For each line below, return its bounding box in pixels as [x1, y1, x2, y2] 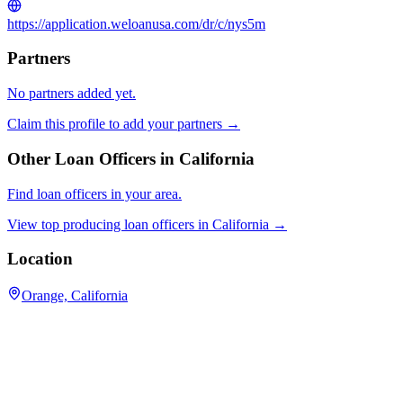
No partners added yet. [7, 85, 136, 102]
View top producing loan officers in [7, 216, 209, 232]
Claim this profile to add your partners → [7, 116, 240, 132]
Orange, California [22, 287, 128, 303]
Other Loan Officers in [7, 148, 179, 168]
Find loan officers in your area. [7, 185, 182, 201]
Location [7, 249, 73, 269]
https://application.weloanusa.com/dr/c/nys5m [7, 15, 265, 31]
